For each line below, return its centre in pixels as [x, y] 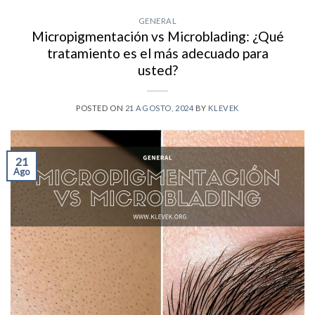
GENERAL [157, 20]
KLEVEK [224, 108]
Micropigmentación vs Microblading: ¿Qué [157, 37]
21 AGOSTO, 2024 [159, 108]
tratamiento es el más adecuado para [157, 53]
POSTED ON [101, 108]
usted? [157, 70]
